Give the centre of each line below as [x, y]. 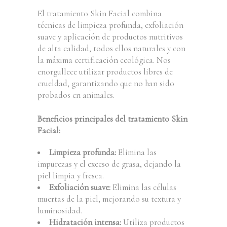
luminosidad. [60, 211]
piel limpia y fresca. [71, 176]
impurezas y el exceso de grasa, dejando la [109, 164]
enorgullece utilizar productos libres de [105, 72]
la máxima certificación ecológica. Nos [104, 60]
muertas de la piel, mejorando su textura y [109, 199]
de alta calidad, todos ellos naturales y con [111, 48]
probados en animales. [76, 95]
